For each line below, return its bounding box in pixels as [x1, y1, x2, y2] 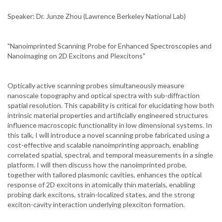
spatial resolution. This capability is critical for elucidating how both [7, 101, 214, 110]
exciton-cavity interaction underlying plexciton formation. [7, 200, 185, 209]
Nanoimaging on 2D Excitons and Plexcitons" [7, 52, 145, 60]
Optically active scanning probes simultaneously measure [7, 81, 184, 90]
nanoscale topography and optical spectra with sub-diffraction [7, 91, 200, 100]
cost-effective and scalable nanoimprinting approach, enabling [7, 141, 199, 150]
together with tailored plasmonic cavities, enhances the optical [7, 170, 202, 179]
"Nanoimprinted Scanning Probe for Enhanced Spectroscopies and [7, 42, 212, 51]
